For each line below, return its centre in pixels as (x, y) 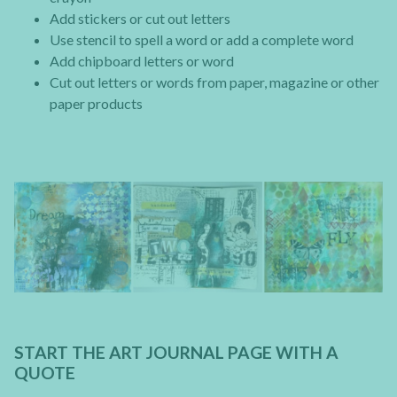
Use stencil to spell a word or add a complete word (202, 39)
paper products (96, 103)
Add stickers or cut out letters (140, 18)
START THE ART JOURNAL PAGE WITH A (176, 353)
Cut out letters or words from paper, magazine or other (214, 82)
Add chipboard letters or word (142, 60)
